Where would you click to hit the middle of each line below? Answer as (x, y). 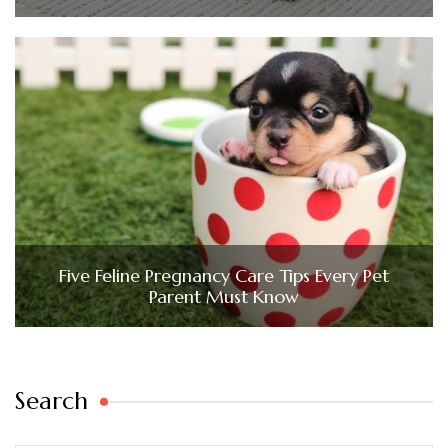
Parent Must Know (224, 297)
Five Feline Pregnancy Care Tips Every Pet (224, 276)
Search (51, 401)
